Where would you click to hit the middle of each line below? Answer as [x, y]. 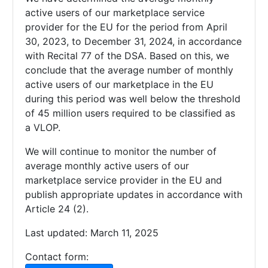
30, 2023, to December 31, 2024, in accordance [133, 41]
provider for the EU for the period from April [126, 27]
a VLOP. [43, 127]
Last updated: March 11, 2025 [92, 232]
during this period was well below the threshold [133, 98]
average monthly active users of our [107, 165]
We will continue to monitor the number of [121, 151]
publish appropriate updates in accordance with [134, 194]
